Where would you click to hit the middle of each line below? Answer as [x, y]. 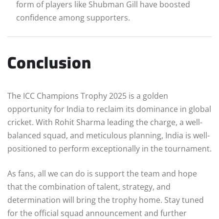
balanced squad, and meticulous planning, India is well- [109, 135]
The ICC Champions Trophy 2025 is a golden [88, 96]
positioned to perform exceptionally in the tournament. [109, 148]
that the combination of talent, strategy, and [89, 186]
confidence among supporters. [73, 17]
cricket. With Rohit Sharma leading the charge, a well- [105, 122]
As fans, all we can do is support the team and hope [102, 173]
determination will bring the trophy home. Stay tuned [106, 200]
